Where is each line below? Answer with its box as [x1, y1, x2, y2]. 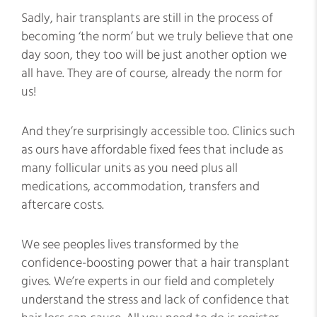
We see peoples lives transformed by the [21, 236, 238, 253]
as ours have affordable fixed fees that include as [21, 141, 283, 158]
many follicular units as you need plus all [21, 159, 238, 177]
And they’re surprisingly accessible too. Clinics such [21, 122, 295, 140]
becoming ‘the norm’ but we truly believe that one [21, 28, 293, 45]
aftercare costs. [21, 196, 104, 214]
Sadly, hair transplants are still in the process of [21, 9, 273, 27]
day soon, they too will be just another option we [21, 46, 287, 64]
